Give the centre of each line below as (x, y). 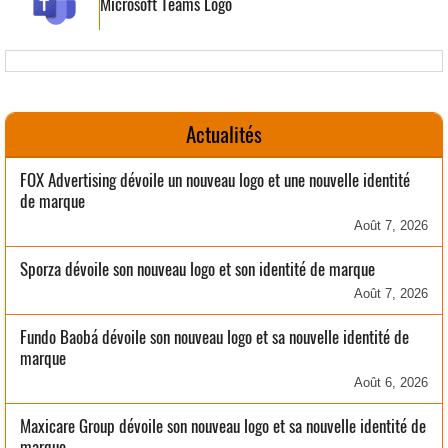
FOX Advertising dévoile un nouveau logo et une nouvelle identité (215, 179)
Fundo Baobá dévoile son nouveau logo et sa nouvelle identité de (214, 336)
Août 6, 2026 (391, 382)
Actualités (224, 134)
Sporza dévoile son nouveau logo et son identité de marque (197, 268)
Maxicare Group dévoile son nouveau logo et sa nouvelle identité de (223, 425)
